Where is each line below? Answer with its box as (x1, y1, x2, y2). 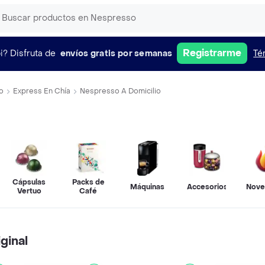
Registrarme (183, 47, 242, 59)
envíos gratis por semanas (60, 47, 173, 59)
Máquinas (130, 182, 164, 192)
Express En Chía (13, 86, 70, 96)
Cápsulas (12, 177, 46, 187)
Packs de (72, 177, 105, 187)
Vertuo (17, 186, 41, 196)
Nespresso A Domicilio (80, 86, 161, 96)
